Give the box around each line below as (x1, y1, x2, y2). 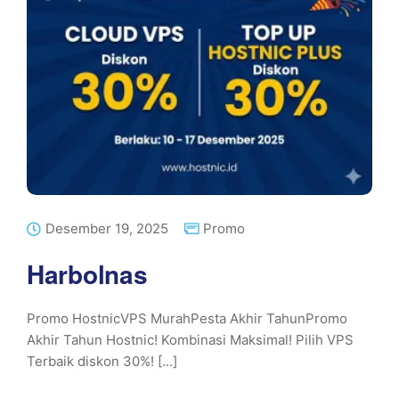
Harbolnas (27, 256, 148, 292)
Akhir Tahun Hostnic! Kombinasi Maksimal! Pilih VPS (27, 331, 354, 348)
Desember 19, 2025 (45, 220, 168, 237)
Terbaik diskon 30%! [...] (27, 353, 177, 370)
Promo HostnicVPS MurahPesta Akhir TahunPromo (27, 310, 347, 327)
